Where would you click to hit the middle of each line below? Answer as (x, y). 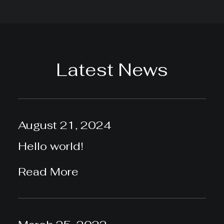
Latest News (112, 70)
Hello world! (51, 146)
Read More (48, 171)
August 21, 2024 (65, 125)
